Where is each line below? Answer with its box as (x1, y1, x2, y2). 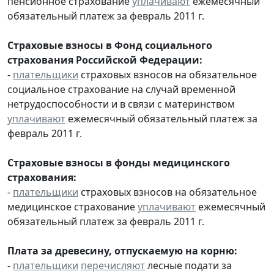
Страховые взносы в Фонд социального (7, 38, 212, 52)
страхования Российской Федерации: (7, 53, 202, 67)
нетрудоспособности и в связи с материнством (7, 97, 235, 111)
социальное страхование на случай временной (7, 82, 235, 96)
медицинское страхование (7, 199, 138, 213)
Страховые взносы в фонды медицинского (7, 155, 230, 169)
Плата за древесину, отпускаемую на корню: (7, 243, 237, 257)
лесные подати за (145, 258, 232, 272)
